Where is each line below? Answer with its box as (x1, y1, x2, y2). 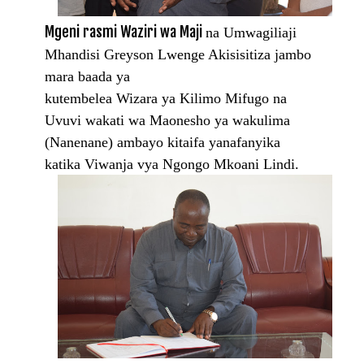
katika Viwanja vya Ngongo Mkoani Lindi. (45, 156, 299, 173)
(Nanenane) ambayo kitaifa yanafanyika (45, 134, 280, 151)
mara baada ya (45, 68, 130, 85)
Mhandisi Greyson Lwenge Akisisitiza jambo (45, 46, 311, 63)
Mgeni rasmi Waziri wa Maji (45, 23, 206, 41)
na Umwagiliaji (206, 24, 297, 41)
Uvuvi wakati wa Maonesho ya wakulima (45, 112, 290, 129)
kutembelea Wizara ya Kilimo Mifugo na (45, 90, 287, 107)
